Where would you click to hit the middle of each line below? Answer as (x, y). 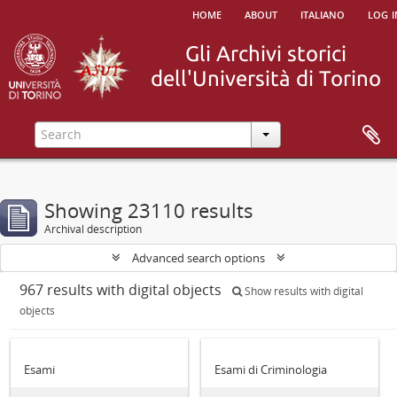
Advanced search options (198, 258)
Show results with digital (303, 291)
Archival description (93, 229)
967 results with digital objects (122, 290)
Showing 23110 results (149, 210)
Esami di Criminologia (271, 370)
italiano (323, 13)
